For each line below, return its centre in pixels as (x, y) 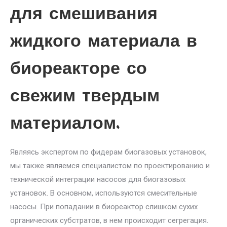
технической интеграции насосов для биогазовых (98, 179)
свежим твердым (85, 97)
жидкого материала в (104, 42)
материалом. (65, 124)
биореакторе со (79, 69)
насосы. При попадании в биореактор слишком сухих (104, 207)
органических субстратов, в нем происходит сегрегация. (109, 220)
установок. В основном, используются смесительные (104, 193)
